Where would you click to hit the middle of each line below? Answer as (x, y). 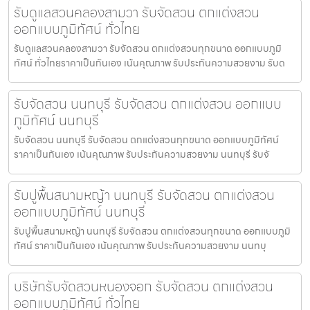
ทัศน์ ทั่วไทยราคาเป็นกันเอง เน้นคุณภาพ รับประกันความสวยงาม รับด (149, 63)
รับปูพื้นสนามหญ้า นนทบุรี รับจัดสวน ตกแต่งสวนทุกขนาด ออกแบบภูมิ (152, 231)
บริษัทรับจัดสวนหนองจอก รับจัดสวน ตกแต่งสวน (144, 286)
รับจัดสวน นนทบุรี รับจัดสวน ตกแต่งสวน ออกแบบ (148, 103)
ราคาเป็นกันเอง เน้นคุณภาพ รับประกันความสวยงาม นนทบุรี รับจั (142, 154)
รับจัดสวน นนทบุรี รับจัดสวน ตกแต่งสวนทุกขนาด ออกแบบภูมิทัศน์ (146, 139)
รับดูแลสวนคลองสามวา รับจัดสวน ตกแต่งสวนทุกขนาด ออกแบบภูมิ (148, 48)
